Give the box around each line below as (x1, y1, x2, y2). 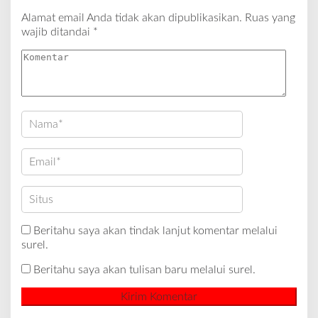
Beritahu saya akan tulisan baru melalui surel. (33, 263, 256, 275)
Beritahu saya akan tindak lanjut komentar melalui (33, 224, 278, 236)
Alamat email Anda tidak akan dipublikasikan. (21, 11, 242, 23)
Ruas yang (245, 11, 295, 23)
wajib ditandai (21, 26, 93, 38)
